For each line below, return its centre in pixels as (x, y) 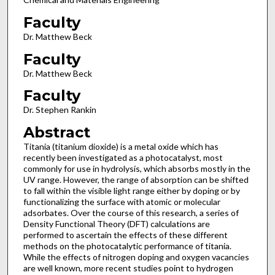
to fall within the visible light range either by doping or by (131, 191)
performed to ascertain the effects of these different (125, 235)
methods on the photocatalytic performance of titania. (127, 246)
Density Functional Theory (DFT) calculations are (116, 224)
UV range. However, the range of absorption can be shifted (136, 180)
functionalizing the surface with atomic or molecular (122, 202)
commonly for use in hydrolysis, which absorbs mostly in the (137, 168)
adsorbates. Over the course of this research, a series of (131, 213)
